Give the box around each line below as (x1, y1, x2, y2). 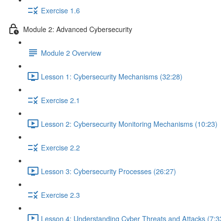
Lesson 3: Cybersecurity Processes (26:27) (41, 166, 176, 176)
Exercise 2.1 (41, 95, 80, 105)
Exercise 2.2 (41, 142, 80, 152)
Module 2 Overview (41, 47, 101, 58)
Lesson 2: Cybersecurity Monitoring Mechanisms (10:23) (41, 118, 218, 129)
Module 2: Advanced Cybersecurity (23, 24, 132, 34)
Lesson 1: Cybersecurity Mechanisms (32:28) (41, 71, 183, 81)
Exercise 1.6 (41, 5, 80, 15)
